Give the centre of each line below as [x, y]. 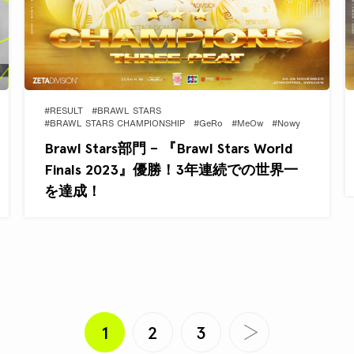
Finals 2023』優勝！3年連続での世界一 [171, 170]
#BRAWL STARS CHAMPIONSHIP [114, 125]
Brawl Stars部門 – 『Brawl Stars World [168, 149]
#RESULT [63, 112]
